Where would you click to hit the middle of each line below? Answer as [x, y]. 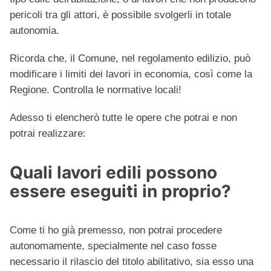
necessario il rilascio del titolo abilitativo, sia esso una [132, 262]
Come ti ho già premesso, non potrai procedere [116, 230]
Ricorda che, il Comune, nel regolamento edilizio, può [130, 59]
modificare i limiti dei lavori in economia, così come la [131, 74]
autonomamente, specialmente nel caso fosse [113, 246]
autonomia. [34, 31]
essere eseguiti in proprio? [120, 191]
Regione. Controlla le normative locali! [96, 90]
